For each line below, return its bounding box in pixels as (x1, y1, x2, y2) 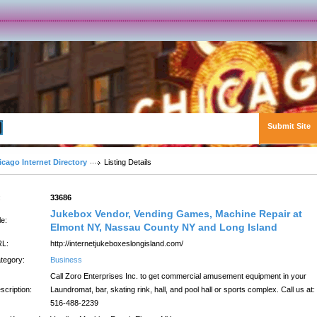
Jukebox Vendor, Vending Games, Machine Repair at (50, 208, 302, 219)
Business (50, 255, 82, 264)
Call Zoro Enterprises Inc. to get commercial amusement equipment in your (50, 272, 306, 280)
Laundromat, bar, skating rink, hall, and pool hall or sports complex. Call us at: (50, 285, 315, 294)
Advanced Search (13, 124, 65, 131)
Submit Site (267, 122, 311, 130)
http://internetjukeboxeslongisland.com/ (50, 239, 183, 248)
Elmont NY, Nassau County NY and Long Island (50, 221, 277, 233)
